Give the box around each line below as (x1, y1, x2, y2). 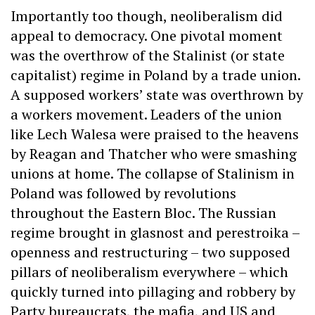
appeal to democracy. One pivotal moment (11, 26, 283, 46)
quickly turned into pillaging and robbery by (11, 282, 295, 302)
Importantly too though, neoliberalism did (11, 6, 283, 26)
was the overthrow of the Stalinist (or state (11, 46, 285, 65)
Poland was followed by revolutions (11, 184, 236, 203)
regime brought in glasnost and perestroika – (11, 223, 300, 243)
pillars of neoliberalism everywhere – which (11, 262, 288, 282)
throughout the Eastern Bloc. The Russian (11, 203, 276, 223)
